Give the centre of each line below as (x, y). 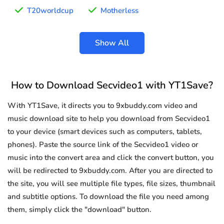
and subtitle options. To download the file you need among (108, 197)
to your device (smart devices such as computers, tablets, (105, 132)
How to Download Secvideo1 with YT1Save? (112, 85)
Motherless (119, 11)
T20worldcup (50, 11)
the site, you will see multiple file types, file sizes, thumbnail (111, 184)
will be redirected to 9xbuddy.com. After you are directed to (110, 171)
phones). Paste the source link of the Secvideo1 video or (103, 145)
